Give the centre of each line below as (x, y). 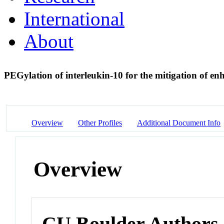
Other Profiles (100, 122)
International (74, 18)
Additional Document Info (179, 122)
